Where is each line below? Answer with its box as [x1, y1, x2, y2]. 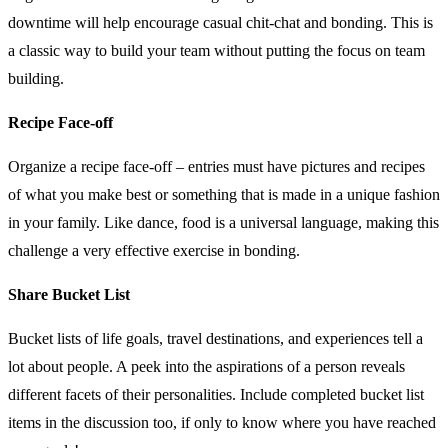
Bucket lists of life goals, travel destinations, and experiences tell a [8, 329, 423, 347]
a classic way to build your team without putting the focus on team [8, 41, 425, 59]
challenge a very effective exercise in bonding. [8, 241, 304, 259]
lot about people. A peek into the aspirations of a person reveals [8, 357, 405, 375]
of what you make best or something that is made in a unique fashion [8, 185, 440, 203]
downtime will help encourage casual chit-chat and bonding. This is [8, 13, 433, 31]
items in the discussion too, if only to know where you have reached [8, 413, 436, 431]
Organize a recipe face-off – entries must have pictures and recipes [8, 157, 425, 175]
